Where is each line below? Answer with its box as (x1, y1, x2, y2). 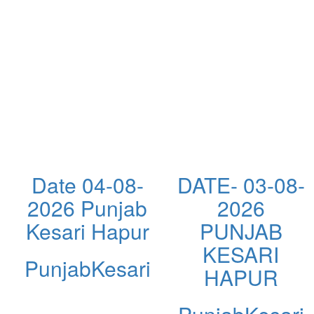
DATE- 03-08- (177, 169, 305, 200)
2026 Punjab (27, 192, 147, 223)
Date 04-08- (31, 169, 144, 200)
